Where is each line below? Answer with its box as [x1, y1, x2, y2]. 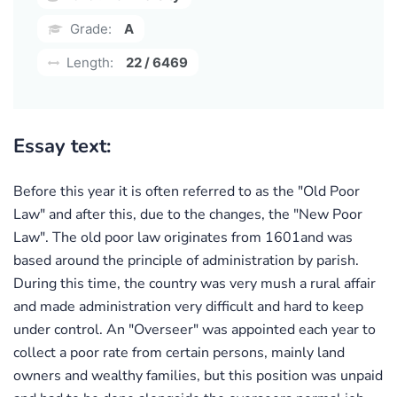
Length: [63, 53, 113, 71]
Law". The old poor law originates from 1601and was [13, 227, 353, 247]
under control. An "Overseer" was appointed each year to [13, 319, 376, 339]
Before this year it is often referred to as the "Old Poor [13, 181, 360, 201]
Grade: [66, 19, 112, 37]
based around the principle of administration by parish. [13, 250, 359, 270]
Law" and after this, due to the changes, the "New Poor [13, 204, 362, 224]
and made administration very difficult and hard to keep [13, 296, 363, 316]
